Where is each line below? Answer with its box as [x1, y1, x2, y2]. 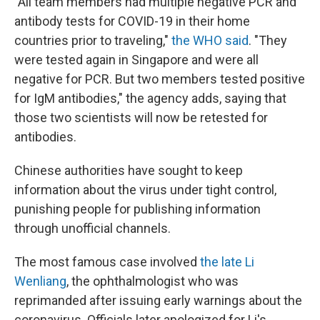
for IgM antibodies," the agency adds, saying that [14, 91, 286, 106]
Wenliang [14, 274, 66, 289]
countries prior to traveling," [14, 33, 171, 49]
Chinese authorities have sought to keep [14, 163, 243, 179]
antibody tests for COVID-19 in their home [14, 14, 250, 29]
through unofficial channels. [14, 221, 171, 236]
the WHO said [171, 33, 249, 49]
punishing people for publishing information [14, 201, 261, 217]
